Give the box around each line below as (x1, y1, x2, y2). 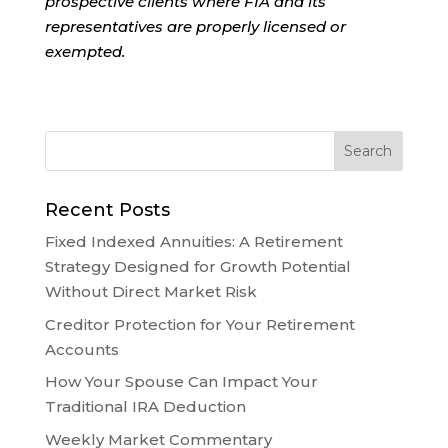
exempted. (44, 42, 125, 62)
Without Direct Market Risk (44, 282, 257, 302)
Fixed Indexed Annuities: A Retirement (44, 232, 343, 252)
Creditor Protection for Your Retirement (44, 314, 355, 334)
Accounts (44, 339, 119, 359)
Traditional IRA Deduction (44, 397, 246, 417)
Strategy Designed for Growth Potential (44, 257, 351, 277)
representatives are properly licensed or (44, 17, 346, 37)
